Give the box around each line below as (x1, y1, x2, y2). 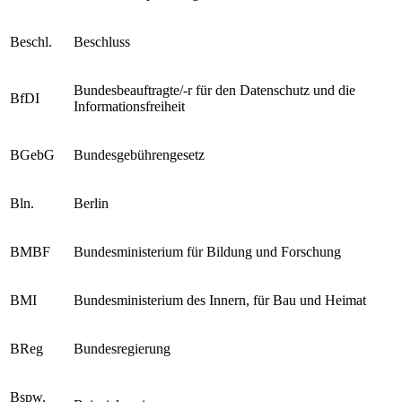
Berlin (74, 195, 109, 211)
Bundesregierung (74, 340, 170, 356)
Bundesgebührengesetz (74, 146, 205, 162)
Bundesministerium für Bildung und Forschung (74, 243, 341, 259)
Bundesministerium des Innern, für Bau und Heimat (74, 292, 366, 308)
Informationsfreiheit (74, 98, 185, 114)
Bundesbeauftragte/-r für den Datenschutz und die (74, 82, 355, 98)
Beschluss (74, 33, 130, 49)
